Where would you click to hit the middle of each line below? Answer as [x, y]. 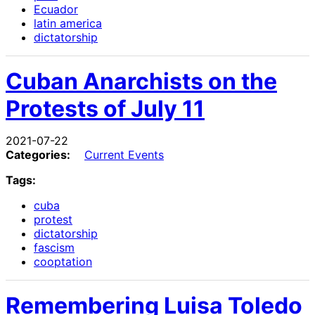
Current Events [124, 154]
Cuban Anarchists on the [141, 81]
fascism [54, 247]
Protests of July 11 [105, 108]
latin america [68, 23]
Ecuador [56, 9]
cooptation [63, 261]
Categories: [38, 154]
